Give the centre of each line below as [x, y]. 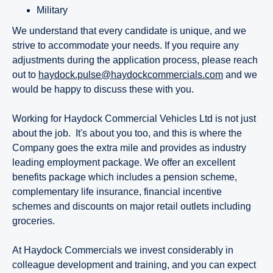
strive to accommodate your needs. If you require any [126, 45]
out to [25, 74]
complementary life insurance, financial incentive [117, 191]
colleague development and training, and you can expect [134, 264]
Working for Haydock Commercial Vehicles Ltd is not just [134, 118]
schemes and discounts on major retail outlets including [132, 206]
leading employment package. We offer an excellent [124, 162]
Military [52, 10]
